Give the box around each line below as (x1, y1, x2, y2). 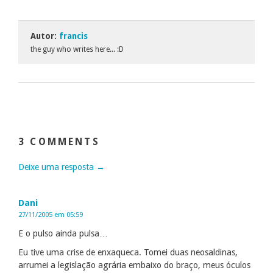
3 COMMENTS (18, 135, 100, 147)
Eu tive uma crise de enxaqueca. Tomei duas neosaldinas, (18, 247, 238, 257)
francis (59, 30, 88, 41)
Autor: (30, 30, 59, 41)
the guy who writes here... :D (30, 44, 124, 54)
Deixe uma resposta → (18, 161, 105, 172)
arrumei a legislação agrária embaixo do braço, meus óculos (18, 260, 250, 270)
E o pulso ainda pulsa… (18, 228, 108, 238)
